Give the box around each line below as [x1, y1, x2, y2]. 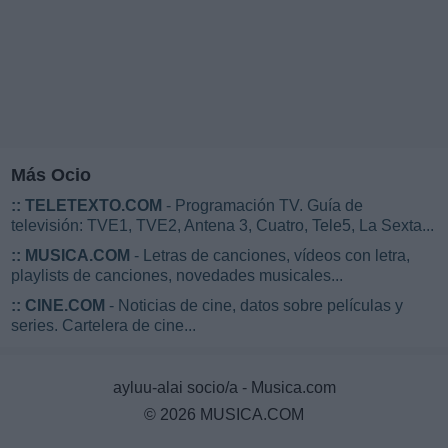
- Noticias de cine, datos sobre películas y [105, 297, 403, 315]
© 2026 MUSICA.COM [144, 406, 304, 424]
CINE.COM [25, 297, 105, 315]
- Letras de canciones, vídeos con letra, [130, 247, 410, 265]
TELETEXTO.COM [25, 197, 162, 215]
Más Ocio [11, 165, 91, 186]
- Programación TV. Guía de [162, 197, 363, 215]
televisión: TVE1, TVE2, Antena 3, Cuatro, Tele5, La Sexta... [11, 217, 434, 235]
